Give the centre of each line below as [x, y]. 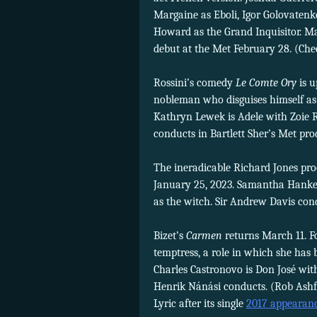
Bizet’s [170, 236]
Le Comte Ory [266, 83]
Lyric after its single [200, 304]
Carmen [204, 236]
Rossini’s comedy [195, 83]
